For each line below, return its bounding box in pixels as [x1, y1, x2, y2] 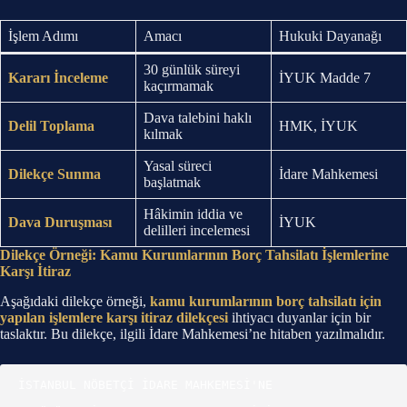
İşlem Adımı [8, 27, 78, 44]
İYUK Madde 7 [279, 69, 371, 85]
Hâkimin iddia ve [144, 205, 243, 222]
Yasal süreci [144, 157, 212, 174]
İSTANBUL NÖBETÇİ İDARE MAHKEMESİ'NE [18, 377, 273, 392]
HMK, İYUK [279, 117, 358, 134]
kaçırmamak [144, 77, 213, 94]
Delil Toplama [8, 117, 94, 134]
